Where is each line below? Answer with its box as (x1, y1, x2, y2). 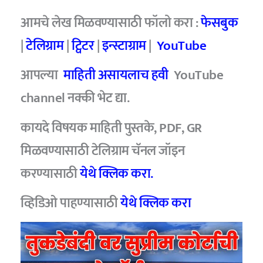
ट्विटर (71, 34, 95, 57)
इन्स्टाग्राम (102, 34, 146, 57)
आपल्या (21, 64, 63, 86)
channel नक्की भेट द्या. (21, 87, 130, 109)
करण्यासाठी (21, 162, 77, 185)
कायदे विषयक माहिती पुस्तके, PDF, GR (21, 116, 202, 139)
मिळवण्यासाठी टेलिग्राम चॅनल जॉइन (21, 139, 185, 162)
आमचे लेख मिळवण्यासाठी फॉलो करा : (21, 11, 201, 34)
